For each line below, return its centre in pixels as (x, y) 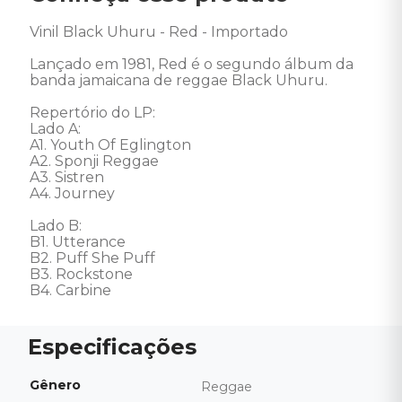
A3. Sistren (67, 177)
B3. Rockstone (81, 274)
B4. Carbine (70, 290)
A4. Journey (74, 193)
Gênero (55, 385)
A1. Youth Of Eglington (110, 145)
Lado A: (57, 129)
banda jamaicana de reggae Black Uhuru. (179, 80)
